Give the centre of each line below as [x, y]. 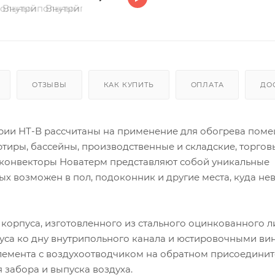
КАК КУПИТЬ [129, 84]
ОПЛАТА [207, 84]
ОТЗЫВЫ [49, 84]
